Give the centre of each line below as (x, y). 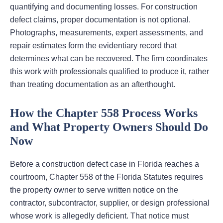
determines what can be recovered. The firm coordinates (109, 59)
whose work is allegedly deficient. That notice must (99, 216)
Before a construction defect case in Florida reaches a (105, 164)
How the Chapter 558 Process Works (104, 113)
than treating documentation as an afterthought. (93, 85)
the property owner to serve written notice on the (94, 190)
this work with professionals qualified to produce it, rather (110, 72)
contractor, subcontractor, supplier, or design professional (110, 203)
